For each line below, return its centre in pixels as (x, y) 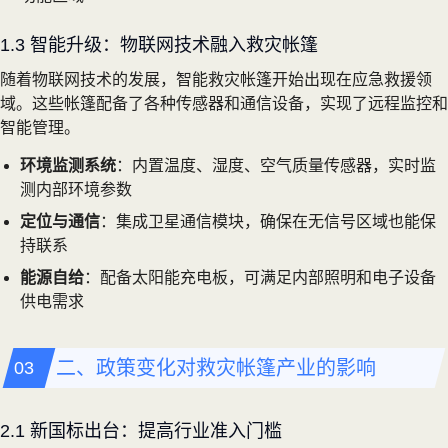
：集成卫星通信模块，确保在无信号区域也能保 (268, 221)
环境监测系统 (68, 165)
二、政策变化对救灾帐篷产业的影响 (216, 367)
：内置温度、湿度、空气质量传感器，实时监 (276, 165)
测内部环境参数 (76, 189)
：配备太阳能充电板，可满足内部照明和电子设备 (260, 277)
